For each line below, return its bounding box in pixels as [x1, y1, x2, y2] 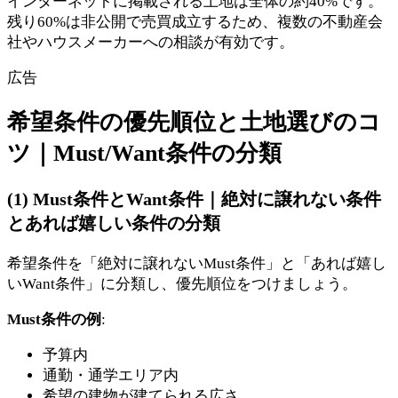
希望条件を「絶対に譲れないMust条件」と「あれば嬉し [7, 255, 386, 272]
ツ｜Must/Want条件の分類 [7, 139, 282, 166]
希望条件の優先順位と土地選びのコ [7, 108, 381, 135]
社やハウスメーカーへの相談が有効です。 [7, 33, 294, 51]
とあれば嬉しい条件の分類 [7, 213, 220, 234]
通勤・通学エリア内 [43, 367, 179, 384]
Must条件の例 [7, 311, 101, 328]
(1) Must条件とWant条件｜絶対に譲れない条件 [7, 189, 381, 210]
